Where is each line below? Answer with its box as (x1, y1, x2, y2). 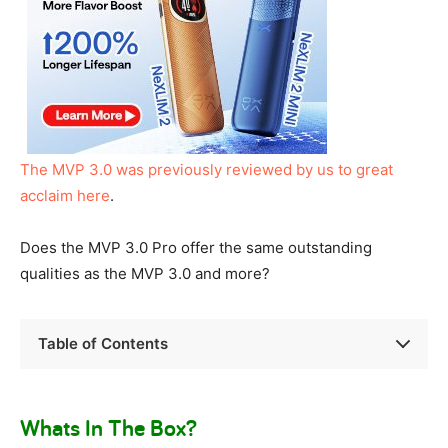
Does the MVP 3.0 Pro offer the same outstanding (20, 238, 372, 257)
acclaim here (20, 186, 110, 205)
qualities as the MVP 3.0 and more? (20, 264, 270, 283)
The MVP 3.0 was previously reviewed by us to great (20, 160, 393, 179)
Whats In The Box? (20, 412, 197, 443)
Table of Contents (38, 334, 168, 353)
